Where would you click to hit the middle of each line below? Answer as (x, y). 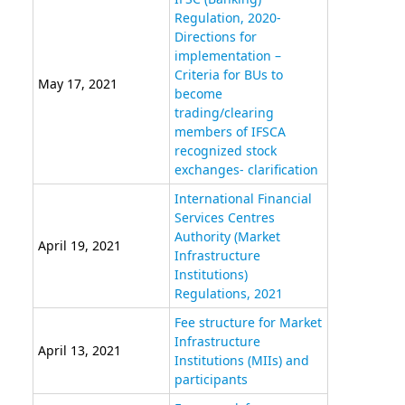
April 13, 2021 (79, 351)
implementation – (227, 56)
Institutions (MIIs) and (241, 361)
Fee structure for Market (248, 323)
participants (211, 380)
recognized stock (225, 151)
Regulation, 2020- (227, 18)
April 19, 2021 (79, 246)
